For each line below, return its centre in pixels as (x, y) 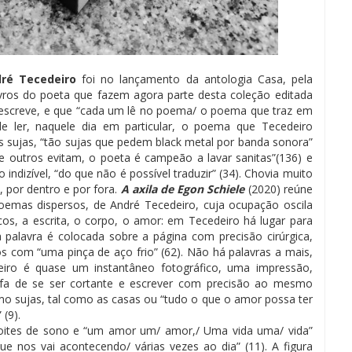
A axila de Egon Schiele (184, 189)
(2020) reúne (280, 189)
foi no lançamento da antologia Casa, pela (194, 79)
